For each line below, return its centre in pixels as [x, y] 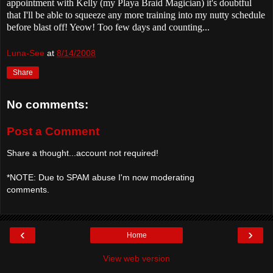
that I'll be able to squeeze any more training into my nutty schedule [136, 15]
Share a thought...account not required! [83, 153]
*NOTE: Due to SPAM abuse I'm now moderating [101, 178]
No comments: [48, 105]
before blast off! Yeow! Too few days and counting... [108, 27]
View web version [136, 258]
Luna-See [26, 53]
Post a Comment [53, 131]
